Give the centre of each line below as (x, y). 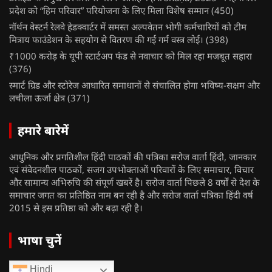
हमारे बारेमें (43, 131)
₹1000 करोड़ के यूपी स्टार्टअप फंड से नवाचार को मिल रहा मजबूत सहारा (131, 56)
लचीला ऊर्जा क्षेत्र (37, 98)
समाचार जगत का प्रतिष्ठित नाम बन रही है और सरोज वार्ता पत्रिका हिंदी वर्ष (131, 195)
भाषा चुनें (39, 240)
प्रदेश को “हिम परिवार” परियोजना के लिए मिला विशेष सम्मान (109, 11)
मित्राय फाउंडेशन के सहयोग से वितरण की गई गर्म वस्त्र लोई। (106, 40)
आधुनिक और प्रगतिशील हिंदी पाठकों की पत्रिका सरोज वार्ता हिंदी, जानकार (133, 157)
